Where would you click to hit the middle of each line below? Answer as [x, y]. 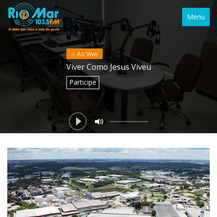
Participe [83, 82]
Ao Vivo [87, 54]
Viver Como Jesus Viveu [108, 67]
